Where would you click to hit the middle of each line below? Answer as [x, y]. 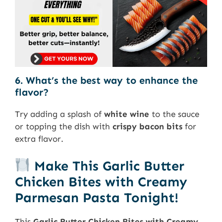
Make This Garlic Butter [107, 166]
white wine [127, 114]
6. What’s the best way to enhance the [106, 81]
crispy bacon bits [147, 127]
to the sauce [174, 114]
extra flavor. [39, 139]
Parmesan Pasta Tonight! [97, 197]
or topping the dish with [64, 127]
